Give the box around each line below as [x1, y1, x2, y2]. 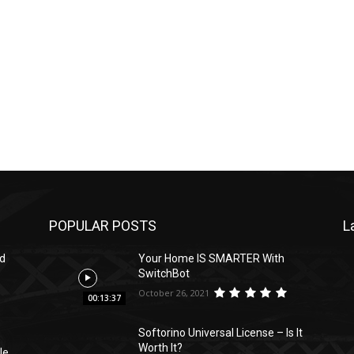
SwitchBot [138, 267, 190, 281]
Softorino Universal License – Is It [138, 326, 303, 340]
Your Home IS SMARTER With [138, 252, 285, 265]
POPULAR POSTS [49, 217, 156, 235]
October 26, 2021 [138, 287, 210, 299]
